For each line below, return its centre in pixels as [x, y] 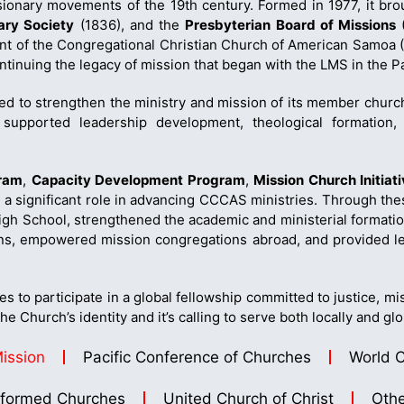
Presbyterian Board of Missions [290, 24]
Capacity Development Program [138, 179]
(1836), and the [130, 24]
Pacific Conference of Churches [197, 357]
